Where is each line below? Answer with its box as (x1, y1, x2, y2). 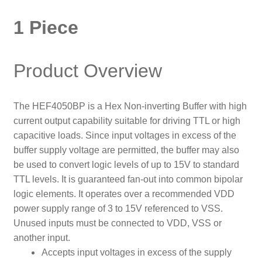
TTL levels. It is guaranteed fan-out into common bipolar (13, 174, 243, 185)
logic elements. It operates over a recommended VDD (13, 189, 235, 199)
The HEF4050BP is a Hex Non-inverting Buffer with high (13, 101, 247, 112)
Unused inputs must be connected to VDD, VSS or (13, 218, 222, 229)
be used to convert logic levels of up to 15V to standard (13, 160, 239, 170)
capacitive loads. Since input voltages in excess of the (13, 130, 236, 141)
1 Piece (13, 16, 78, 38)
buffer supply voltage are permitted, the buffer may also (13, 145, 239, 156)
